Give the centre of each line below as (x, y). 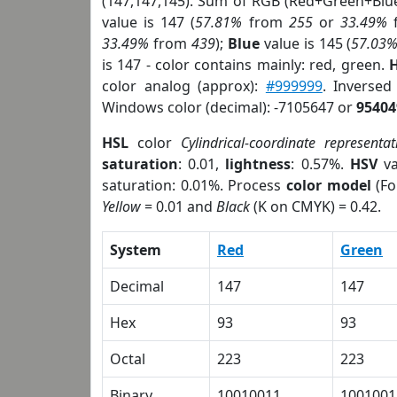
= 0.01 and (179, 206)
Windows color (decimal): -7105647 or (229, 107)
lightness (258, 164)
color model (329, 185)
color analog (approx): (184, 86)
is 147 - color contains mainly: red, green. (245, 65)
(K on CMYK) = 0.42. (315, 206)
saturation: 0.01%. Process (194, 185)
